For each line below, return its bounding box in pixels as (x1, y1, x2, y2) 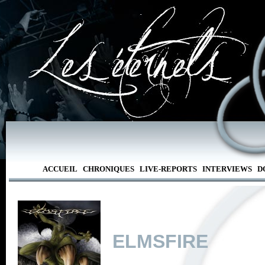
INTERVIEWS (202, 164, 252, 173)
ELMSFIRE (112, 231, 208, 252)
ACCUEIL (42, 164, 77, 173)
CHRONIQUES (82, 164, 134, 173)
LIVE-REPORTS (139, 164, 197, 173)
